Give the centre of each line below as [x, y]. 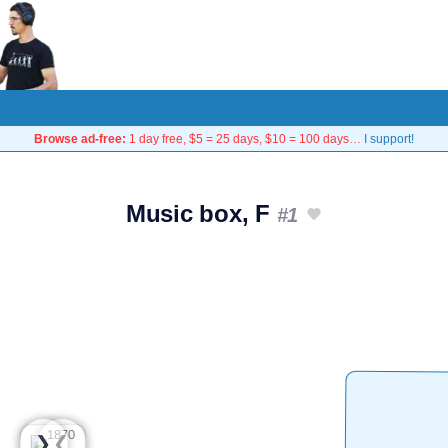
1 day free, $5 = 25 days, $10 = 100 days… [245, 138]
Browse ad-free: [80, 138]
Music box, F [201, 213]
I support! [389, 138]
